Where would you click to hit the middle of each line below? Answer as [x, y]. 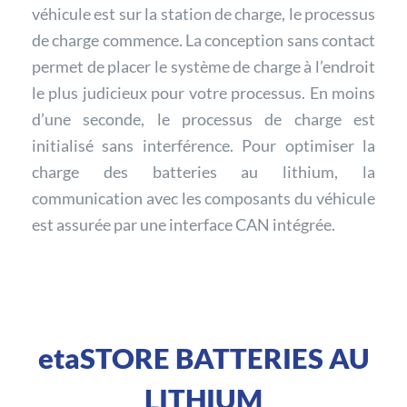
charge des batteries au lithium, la [203, 171]
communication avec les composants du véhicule [203, 198]
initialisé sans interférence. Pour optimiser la [203, 145]
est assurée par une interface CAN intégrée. [184, 224]
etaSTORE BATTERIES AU [203, 358]
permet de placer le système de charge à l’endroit [203, 66]
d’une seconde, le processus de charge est [203, 119]
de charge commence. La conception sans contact [203, 40]
